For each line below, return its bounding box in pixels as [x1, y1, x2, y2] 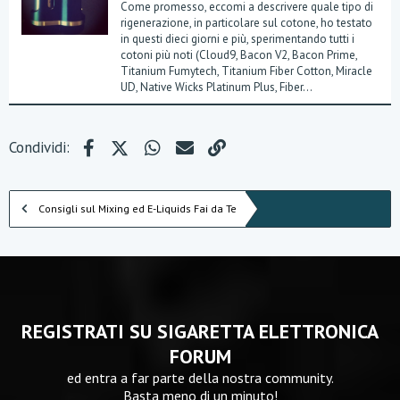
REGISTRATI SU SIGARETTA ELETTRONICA [21, 319, 379, 344]
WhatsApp [163, 135, 231, 155]
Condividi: [9, 137, 70, 157]
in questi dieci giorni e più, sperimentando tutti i [121, 30, 354, 46]
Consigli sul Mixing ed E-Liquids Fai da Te [38, 201, 237, 215]
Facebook [99, 135, 163, 155]
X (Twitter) [128, 135, 200, 155]
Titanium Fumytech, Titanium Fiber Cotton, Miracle [121, 62, 372, 79]
